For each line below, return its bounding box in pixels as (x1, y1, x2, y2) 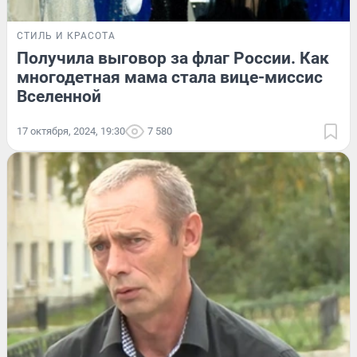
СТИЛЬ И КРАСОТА (17, 30, 116, 42)
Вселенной (17, 87, 101, 107)
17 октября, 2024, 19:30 (17, 125, 125, 138)
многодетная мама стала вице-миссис (17, 68, 323, 88)
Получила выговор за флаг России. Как (17, 49, 329, 69)
